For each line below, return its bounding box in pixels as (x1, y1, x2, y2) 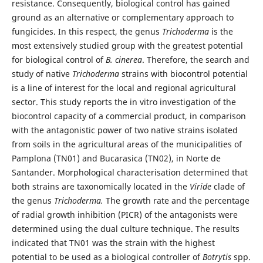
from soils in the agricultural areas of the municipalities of (11, 138, 242, 150)
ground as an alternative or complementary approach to (11, 11, 234, 23)
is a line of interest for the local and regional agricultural (11, 82, 236, 93)
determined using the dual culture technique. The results (11, 222, 240, 234)
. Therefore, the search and (141, 53, 249, 65)
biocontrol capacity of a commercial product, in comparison (11, 110, 246, 122)
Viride (189, 180, 211, 192)
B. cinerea (105, 53, 142, 65)
